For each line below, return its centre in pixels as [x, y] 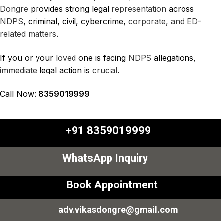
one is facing [102, 57]
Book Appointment [112, 184]
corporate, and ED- [165, 21]
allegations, [174, 57]
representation [139, 9]
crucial [105, 70]
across [180, 9]
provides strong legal [71, 9]
